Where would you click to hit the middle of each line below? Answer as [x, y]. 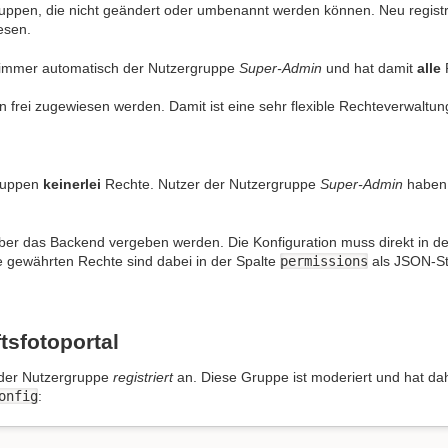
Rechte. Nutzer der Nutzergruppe [210, 183]
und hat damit [369, 67]
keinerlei [72, 183]
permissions [324, 260]
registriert [143, 377]
